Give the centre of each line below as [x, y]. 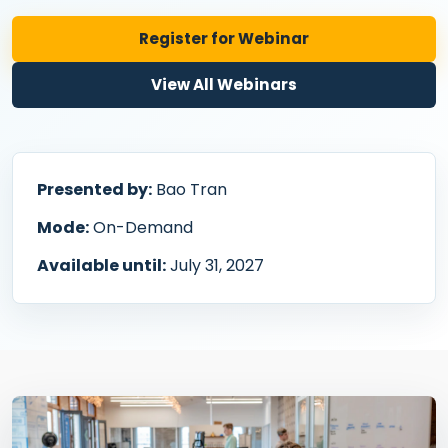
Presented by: [94, 189]
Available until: [101, 265]
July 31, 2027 [217, 265]
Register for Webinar [224, 38]
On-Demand [143, 227]
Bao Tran [191, 189]
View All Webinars [224, 84]
